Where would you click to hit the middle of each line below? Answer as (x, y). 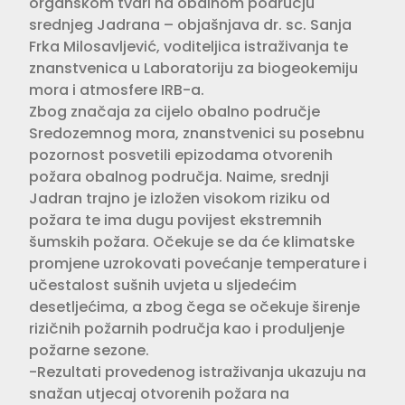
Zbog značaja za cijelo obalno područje (174, 111)
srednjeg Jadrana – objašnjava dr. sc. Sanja (190, 24)
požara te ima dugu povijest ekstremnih (175, 220)
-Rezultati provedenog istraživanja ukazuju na (198, 372)
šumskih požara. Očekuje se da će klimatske (192, 241)
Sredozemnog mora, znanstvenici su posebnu (197, 133)
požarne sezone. (89, 350)
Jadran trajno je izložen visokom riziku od (179, 198)
